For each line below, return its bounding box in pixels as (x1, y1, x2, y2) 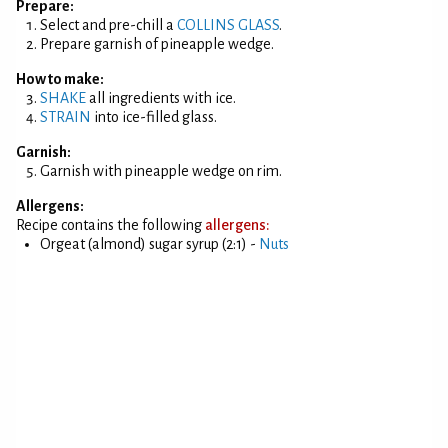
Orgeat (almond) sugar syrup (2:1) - (40, 236, 259, 252)
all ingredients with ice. (86, 90, 236, 106)
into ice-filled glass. (91, 109, 217, 125)
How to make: (16, 71, 104, 87)
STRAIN (40, 109, 91, 125)
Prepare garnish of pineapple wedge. (40, 36, 274, 52)
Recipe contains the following (16, 217, 205, 233)
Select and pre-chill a (40, 17, 177, 33)
